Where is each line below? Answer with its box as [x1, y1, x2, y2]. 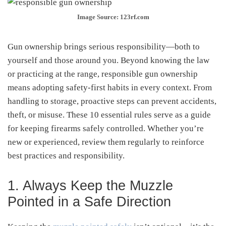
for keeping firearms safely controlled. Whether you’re [8, 123, 204, 133]
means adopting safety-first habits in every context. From [8, 82, 212, 92]
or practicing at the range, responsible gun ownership [8, 69, 198, 79]
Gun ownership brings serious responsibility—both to [8, 41, 200, 51]
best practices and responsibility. [8, 150, 125, 160]
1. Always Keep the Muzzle [8, 178, 173, 193]
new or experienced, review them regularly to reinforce [8, 137, 204, 147]
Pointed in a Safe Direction [8, 194, 171, 209]
